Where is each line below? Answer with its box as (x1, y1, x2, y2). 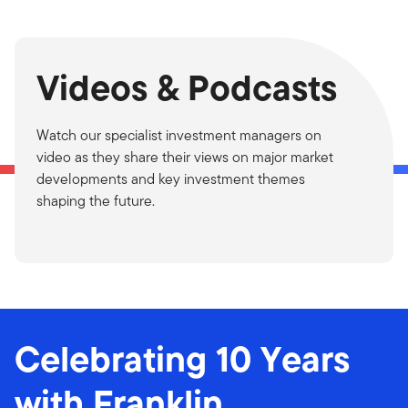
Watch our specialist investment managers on (36, 125, 321, 146)
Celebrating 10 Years (15, 332, 350, 386)
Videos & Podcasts (36, 61, 337, 115)
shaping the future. (36, 190, 155, 211)
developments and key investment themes (36, 168, 305, 189)
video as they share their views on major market (36, 147, 333, 168)
